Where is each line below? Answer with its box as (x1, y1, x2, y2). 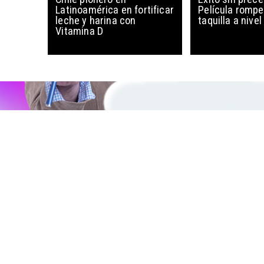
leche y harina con (55, 14, 136, 27)
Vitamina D (55, 25, 104, 38)
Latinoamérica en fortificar (55, 4, 174, 16)
